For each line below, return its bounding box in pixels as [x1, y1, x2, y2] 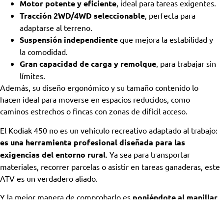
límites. [20, 71, 45, 81]
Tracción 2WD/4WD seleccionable [20, 10, 145, 21]
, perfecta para [145, 10, 195, 21]
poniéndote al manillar [133, 192, 218, 203]
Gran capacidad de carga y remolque [20, 58, 156, 69]
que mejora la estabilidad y [118, 34, 213, 45]
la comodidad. [20, 47, 68, 57]
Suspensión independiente [20, 34, 118, 45]
